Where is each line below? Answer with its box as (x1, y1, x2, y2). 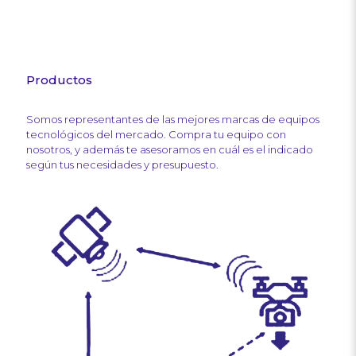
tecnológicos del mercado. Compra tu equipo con (26, 128, 286, 141)
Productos (26, 72, 92, 88)
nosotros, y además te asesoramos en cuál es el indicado (26, 143, 313, 157)
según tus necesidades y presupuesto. (26, 158, 219, 172)
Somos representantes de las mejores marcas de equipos (26, 113, 319, 126)
